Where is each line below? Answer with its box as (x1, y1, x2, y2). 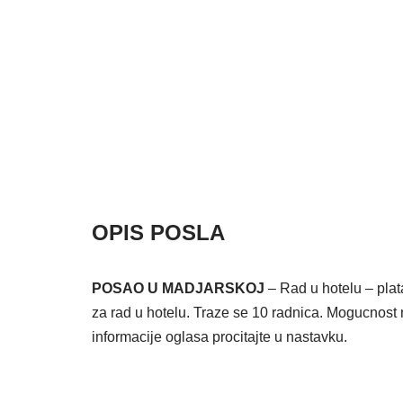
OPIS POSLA (92, 220, 225, 245)
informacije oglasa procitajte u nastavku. (92, 329, 347, 345)
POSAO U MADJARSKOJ (92, 281, 264, 296)
